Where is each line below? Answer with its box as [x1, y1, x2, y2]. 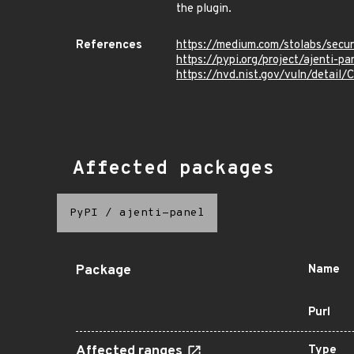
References [76, 38, 142, 53]
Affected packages [73, 157, 274, 181]
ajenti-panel [119, 206, 205, 220]
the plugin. [176, 2, 232, 17]
